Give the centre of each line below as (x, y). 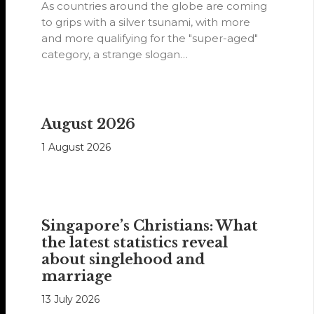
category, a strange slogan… (115, 55)
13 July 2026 (71, 300)
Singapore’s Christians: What (150, 226)
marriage (77, 277)
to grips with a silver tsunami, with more (146, 22)
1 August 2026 (76, 148)
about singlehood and (123, 260)
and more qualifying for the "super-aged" (150, 39)
